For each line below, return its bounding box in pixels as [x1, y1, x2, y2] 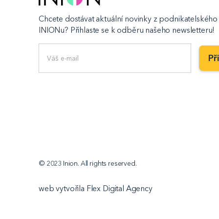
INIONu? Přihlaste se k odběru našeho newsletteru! [39, 25, 215, 35]
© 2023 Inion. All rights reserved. [39, 159, 137, 168]
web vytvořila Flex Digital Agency [39, 183, 153, 193]
